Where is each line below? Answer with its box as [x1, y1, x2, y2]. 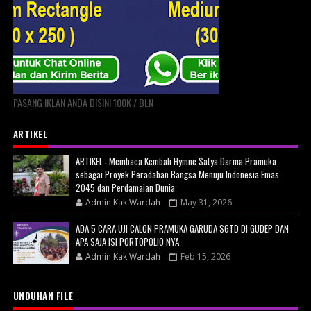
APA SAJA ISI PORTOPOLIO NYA [75, 234, 179, 249]
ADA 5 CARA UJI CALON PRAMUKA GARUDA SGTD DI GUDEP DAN [75, 221, 289, 235]
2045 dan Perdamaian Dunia [75, 180, 175, 194]
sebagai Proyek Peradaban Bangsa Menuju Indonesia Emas [75, 167, 279, 181]
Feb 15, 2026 [180, 250, 230, 262]
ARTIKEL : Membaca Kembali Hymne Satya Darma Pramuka [75, 153, 276, 168]
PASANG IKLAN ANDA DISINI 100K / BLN [12, 94, 153, 110]
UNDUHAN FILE [12, 288, 74, 303]
